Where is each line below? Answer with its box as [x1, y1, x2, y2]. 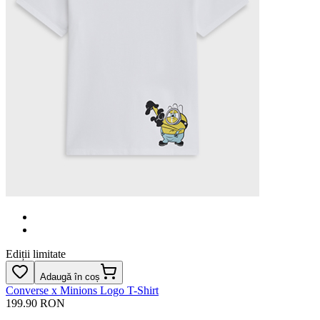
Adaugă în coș [40, 271, 100, 282]
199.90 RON [6, 296, 65, 309]
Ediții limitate [6, 247, 66, 260]
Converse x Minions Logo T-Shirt [6, 284, 159, 296]
